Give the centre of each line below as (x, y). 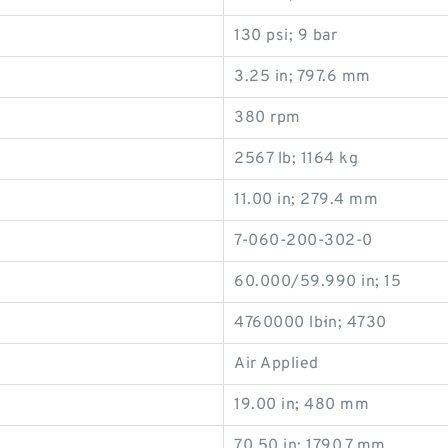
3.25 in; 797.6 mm (302, 77)
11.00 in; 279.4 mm (306, 200)
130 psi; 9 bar (285, 36)
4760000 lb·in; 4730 (310, 323)
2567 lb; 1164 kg (296, 159)
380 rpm (267, 118)
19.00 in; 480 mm (301, 405)
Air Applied (276, 364)
